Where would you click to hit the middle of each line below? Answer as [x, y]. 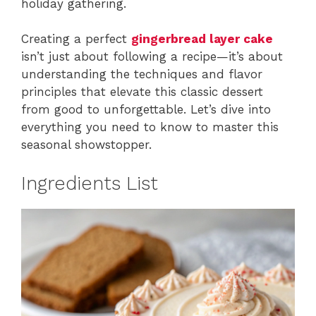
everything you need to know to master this [150, 127]
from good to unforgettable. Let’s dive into [146, 110]
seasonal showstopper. [86, 145]
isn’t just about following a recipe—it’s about [152, 57]
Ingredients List [90, 183]
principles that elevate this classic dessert [142, 92]
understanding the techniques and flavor [142, 74]
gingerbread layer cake [202, 39]
